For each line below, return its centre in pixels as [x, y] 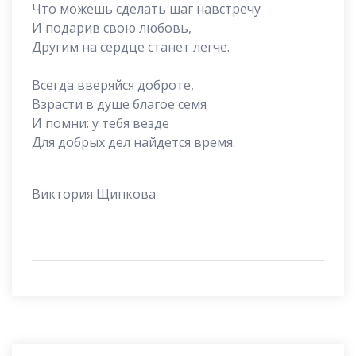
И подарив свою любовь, [112, 28]
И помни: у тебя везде [101, 124]
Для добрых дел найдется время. [133, 143]
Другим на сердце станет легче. [131, 47]
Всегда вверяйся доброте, [113, 85]
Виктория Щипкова [94, 194]
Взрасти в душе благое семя [119, 104]
